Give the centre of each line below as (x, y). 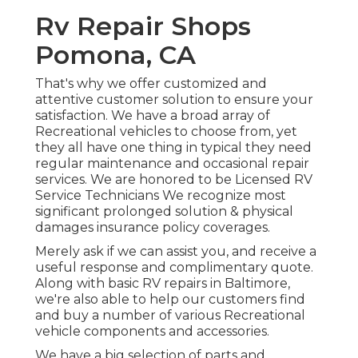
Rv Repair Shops (143, 26)
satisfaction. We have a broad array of (153, 116)
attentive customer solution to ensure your (174, 100)
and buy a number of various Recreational (170, 316)
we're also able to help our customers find (170, 300)
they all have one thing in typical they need (173, 148)
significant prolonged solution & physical (164, 212)
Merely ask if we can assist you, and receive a (176, 252)
